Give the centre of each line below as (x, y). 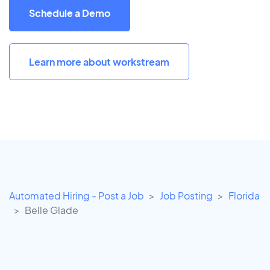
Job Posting (186, 196)
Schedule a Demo (70, 13)
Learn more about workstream (99, 61)
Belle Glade (52, 210)
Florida (244, 196)
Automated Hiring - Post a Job (77, 196)
